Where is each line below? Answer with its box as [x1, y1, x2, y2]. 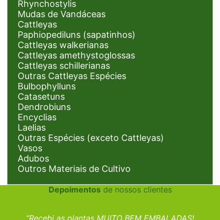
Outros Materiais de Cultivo [18, 163, 131, 174]
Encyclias [18, 111, 56, 122]
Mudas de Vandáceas [18, 8, 106, 19]
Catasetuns [18, 91, 65, 102]
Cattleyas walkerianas [18, 39, 109, 50]
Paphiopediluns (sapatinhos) [18, 29, 136, 40]
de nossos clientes [100, 184, 172, 194]
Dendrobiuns [18, 101, 71, 112]
